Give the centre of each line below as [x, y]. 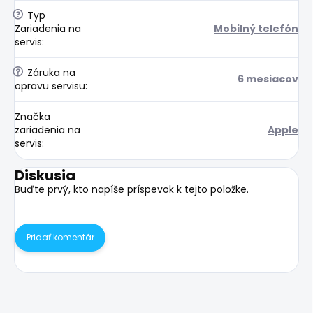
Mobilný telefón [256, 28]
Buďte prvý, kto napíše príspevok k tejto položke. [132, 189]
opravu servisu [50, 86]
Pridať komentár [60, 237]
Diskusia [45, 175]
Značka [32, 116]
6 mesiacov [268, 79]
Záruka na [50, 72]
